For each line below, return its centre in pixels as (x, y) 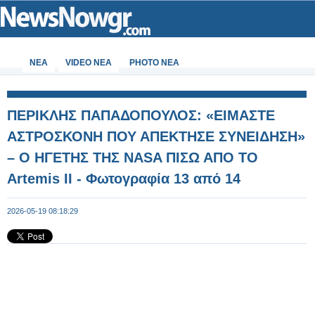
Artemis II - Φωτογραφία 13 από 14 (124, 179)
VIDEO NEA (89, 63)
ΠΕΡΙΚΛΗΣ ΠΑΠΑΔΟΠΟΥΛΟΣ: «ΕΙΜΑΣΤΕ (141, 115)
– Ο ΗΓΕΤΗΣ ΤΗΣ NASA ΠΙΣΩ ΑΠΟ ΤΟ (133, 157)
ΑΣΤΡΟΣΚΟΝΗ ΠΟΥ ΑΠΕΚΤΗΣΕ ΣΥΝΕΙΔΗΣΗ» (156, 136)
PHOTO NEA (154, 63)
